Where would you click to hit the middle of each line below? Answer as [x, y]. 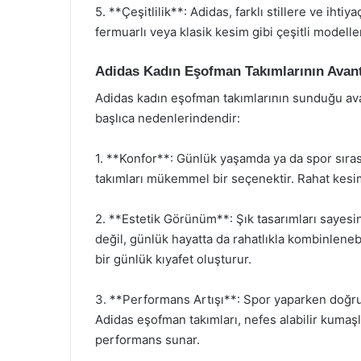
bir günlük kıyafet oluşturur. [173, 259]
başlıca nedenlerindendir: [168, 118]
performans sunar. [147, 339]
